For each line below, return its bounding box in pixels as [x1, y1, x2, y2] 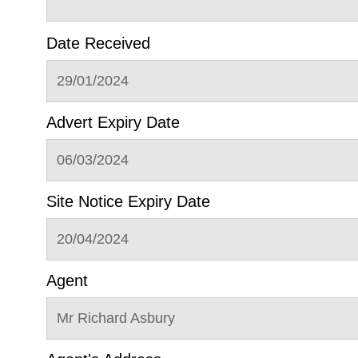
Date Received [46, 34, 150, 52]
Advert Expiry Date [46, 113, 180, 131]
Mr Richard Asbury [57, 310, 175, 326]
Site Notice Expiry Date [46, 193, 210, 210]
